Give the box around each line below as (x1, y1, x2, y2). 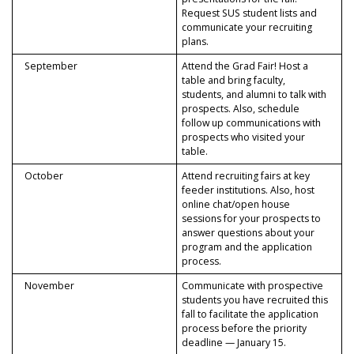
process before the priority (182, 322, 307, 336)
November (24, 279, 74, 293)
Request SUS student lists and (182, 6, 318, 21)
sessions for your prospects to (182, 212, 322, 226)
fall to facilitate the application (182, 307, 319, 322)
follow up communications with (182, 116, 322, 130)
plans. (182, 35, 209, 49)
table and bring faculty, (182, 73, 286, 88)
